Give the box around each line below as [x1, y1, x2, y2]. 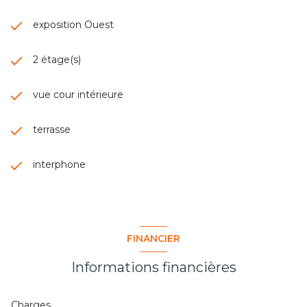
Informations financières [71, 258, 236, 275]
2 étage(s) [33, 53, 81, 66]
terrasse [33, 123, 71, 136]
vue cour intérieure [33, 88, 123, 101]
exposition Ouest [33, 18, 114, 31]
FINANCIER [127, 232, 180, 245]
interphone [33, 158, 86, 171]
